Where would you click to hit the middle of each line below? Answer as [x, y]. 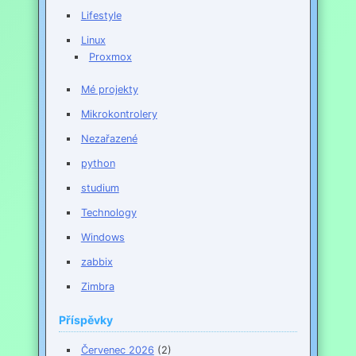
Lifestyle [101, 16]
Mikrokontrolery [119, 114]
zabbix [97, 262]
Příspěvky [86, 319]
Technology [108, 213]
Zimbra [97, 287]
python [98, 164]
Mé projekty [109, 90]
